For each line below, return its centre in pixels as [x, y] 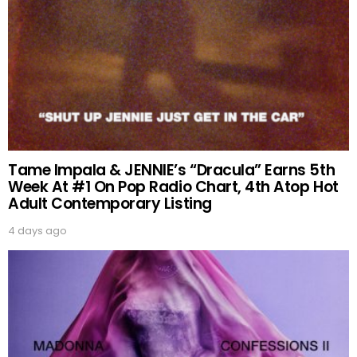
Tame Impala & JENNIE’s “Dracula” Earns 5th [172, 171]
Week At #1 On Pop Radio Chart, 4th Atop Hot [173, 187]
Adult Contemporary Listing [110, 204]
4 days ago [37, 231]
